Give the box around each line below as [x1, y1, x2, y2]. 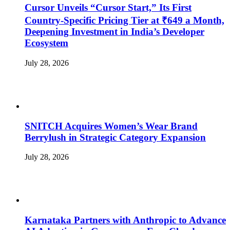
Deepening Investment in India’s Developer [25, 26, 204, 37]
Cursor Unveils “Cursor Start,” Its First [25, 2, 191, 13]
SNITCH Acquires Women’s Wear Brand [25, 120, 198, 131]
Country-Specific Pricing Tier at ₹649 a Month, [25, 15, 224, 26]
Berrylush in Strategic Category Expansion [25, 131, 206, 143]
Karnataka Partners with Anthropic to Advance [25, 215, 226, 226]
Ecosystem [25, 37, 68, 49]
